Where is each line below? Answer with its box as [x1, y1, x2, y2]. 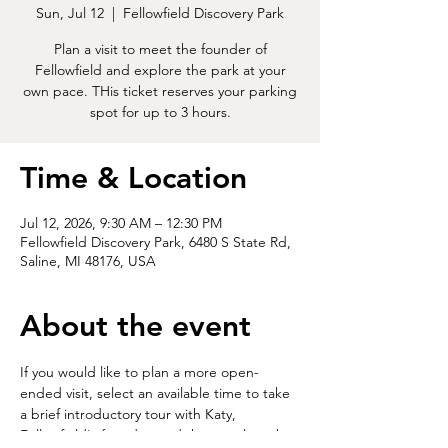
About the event [20, 308, 251, 344]
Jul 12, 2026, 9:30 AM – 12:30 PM [20, 214, 222, 232]
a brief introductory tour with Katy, [20, 405, 240, 423]
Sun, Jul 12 [36, 4, 104, 22]
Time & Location [20, 160, 247, 196]
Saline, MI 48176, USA [20, 252, 156, 270]
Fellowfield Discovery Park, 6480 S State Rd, [20, 233, 291, 251]
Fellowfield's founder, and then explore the [20, 426, 296, 444]
